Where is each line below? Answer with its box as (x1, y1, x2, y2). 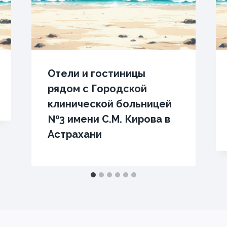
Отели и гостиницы (47, 67, 145, 80)
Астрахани (47, 128, 102, 140)
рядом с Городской (47, 83, 147, 95)
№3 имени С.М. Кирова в (47, 113, 170, 125)
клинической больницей (47, 98, 172, 110)
